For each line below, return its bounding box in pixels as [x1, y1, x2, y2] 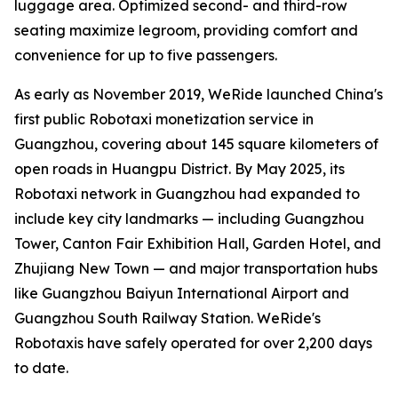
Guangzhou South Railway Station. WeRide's [14, 309, 321, 328]
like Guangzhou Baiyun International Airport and [14, 284, 349, 303]
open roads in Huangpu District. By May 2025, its [14, 160, 345, 179]
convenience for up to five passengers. [14, 46, 277, 65]
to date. [14, 359, 68, 378]
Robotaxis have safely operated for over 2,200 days [14, 334, 372, 353]
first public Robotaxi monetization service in [14, 110, 314, 129]
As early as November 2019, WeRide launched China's [14, 85, 383, 104]
